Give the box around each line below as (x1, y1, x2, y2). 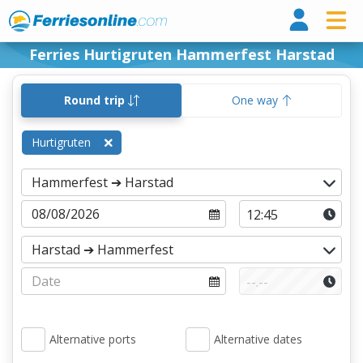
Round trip (63, 92, 128, 108)
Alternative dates (214, 331, 302, 347)
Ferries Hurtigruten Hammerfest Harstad (28, 45, 335, 64)
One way (231, 92, 281, 108)
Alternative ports (49, 331, 136, 347)
